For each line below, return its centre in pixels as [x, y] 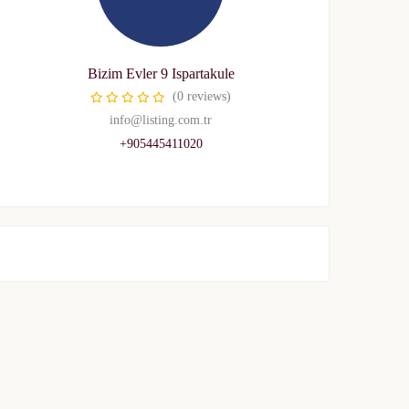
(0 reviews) [202, 96]
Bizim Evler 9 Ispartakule [161, 73]
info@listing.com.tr [161, 120]
